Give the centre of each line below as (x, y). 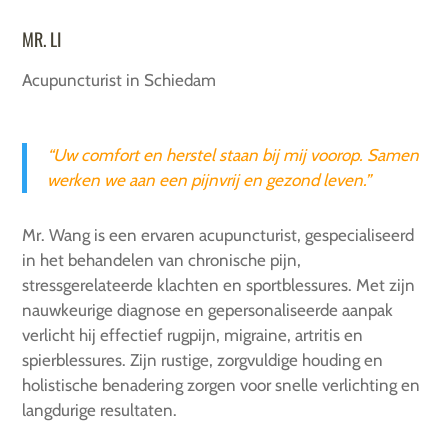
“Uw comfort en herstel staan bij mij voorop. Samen (233, 155)
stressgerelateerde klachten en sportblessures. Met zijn (219, 285)
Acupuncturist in (83, 80)
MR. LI (42, 39)
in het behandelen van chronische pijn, (162, 260)
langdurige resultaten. (100, 410)
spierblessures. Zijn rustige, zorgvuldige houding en (203, 360)
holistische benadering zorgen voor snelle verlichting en (221, 385)
